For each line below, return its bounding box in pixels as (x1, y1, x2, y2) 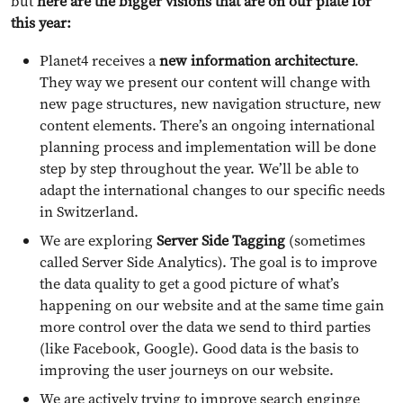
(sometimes (285, 230, 365, 251)
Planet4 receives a (40, 50, 159, 71)
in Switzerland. (40, 201, 139, 222)
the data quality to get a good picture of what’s (40, 273, 339, 294)
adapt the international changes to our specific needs (40, 180, 385, 201)
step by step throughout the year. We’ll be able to (40, 158, 359, 179)
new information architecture (159, 50, 354, 71)
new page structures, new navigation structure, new (40, 94, 381, 114)
